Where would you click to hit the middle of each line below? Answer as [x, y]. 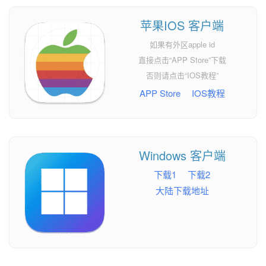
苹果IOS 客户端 [182, 26]
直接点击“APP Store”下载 [182, 60]
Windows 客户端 [182, 155]
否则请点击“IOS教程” [182, 75]
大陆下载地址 [182, 190]
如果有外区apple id [182, 45]
